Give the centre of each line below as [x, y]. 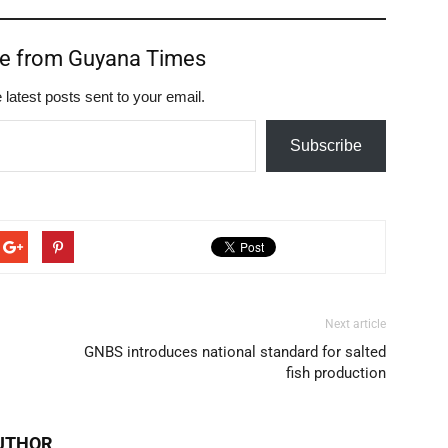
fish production [336, 373]
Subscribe [326, 145]
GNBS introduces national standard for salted [235, 352]
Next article [355, 324]
